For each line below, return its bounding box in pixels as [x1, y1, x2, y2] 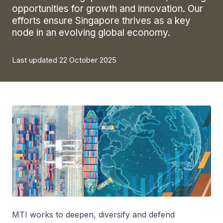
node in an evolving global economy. [12, 27, 170, 38]
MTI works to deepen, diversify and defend [12, 210, 175, 220]
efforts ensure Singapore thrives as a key [12, 15, 191, 26]
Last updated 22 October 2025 [12, 55, 116, 65]
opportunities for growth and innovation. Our [12, 3, 203, 14]
